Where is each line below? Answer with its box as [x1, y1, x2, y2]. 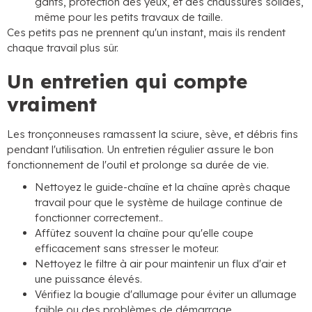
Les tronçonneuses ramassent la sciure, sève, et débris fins [7, 127, 298, 141]
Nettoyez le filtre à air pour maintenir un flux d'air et [35, 257, 286, 270]
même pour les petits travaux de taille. [35, 10, 223, 24]
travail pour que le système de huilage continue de [35, 196, 283, 209]
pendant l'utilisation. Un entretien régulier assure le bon [7, 143, 274, 156]
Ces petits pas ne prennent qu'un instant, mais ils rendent [7, 26, 286, 39]
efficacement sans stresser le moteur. [35, 242, 219, 255]
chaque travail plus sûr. [7, 41, 118, 54]
